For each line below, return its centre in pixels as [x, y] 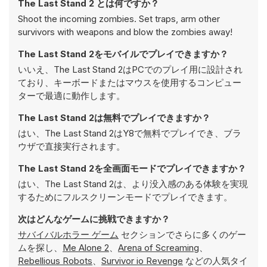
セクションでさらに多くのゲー [182, 235]
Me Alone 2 [86, 248]
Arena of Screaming [159, 248]
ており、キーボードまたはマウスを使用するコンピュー [130, 83]
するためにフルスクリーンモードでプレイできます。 [125, 197]
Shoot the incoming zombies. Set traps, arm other [119, 19]
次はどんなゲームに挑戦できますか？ [94, 219]
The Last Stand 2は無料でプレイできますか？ [114, 118]
